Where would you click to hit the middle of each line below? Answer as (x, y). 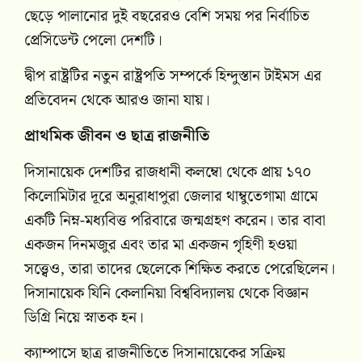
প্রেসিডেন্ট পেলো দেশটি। (93, 40)
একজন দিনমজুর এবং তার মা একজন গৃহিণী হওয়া (161, 245)
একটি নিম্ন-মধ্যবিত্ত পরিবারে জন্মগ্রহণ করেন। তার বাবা (175, 221)
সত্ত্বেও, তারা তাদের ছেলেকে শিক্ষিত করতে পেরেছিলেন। (180, 269)
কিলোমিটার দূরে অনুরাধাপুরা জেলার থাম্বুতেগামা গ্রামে (171, 196)
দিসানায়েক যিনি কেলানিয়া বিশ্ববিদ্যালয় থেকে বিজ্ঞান (166, 293)
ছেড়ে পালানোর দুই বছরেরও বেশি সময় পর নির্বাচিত (167, 16)
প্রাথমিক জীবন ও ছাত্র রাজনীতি (117, 137)
